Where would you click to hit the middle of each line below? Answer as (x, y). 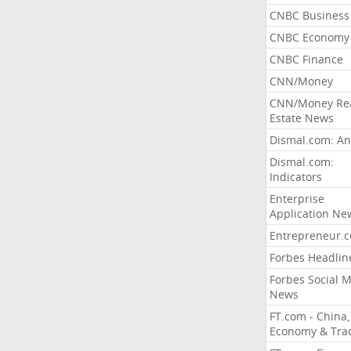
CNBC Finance (306, 59)
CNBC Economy (309, 37)
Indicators (295, 177)
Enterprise (297, 199)
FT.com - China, (309, 316)
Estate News (301, 118)
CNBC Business (309, 15)
